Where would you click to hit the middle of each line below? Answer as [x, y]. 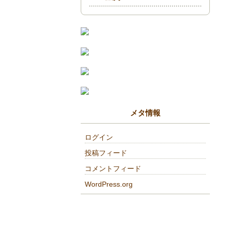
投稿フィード [106, 153]
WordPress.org [109, 184]
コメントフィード [113, 168]
